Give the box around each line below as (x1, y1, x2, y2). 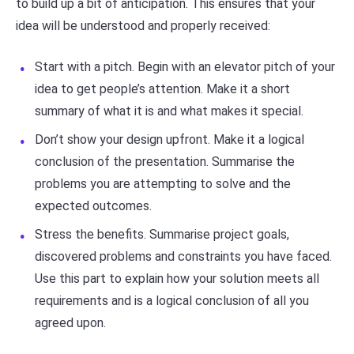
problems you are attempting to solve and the (35, 175, 291, 191)
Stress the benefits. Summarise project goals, (35, 226, 289, 242)
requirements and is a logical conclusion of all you (35, 292, 309, 308)
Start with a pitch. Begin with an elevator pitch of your (35, 58, 335, 74)
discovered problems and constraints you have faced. (35, 248, 332, 264)
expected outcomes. (35, 198, 152, 213)
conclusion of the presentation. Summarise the (35, 153, 295, 169)
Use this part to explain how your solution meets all (35, 270, 319, 286)
